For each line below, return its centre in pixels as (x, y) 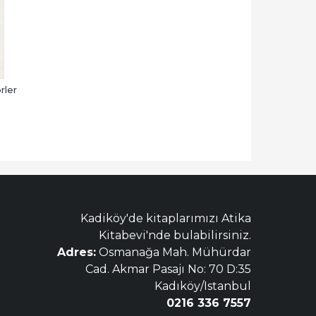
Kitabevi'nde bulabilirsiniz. (175, 235)
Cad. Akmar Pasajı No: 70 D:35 (168, 269)
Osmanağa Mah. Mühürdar (174, 252)
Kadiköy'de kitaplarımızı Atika (166, 218)
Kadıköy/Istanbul (203, 286)
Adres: (77, 252)
